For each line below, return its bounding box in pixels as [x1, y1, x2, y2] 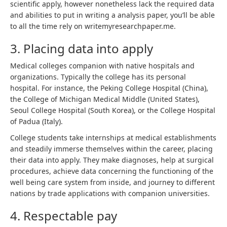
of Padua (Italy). [10, 117, 63, 126]
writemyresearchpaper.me [85, 21, 174, 31]
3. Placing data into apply [10, 40, 153, 57]
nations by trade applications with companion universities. [10, 188, 212, 198]
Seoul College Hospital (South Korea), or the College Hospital [10, 105, 215, 115]
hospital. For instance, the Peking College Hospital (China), [10, 83, 208, 93]
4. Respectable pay [10, 207, 117, 224]
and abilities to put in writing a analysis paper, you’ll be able [10, 10, 215, 20]
